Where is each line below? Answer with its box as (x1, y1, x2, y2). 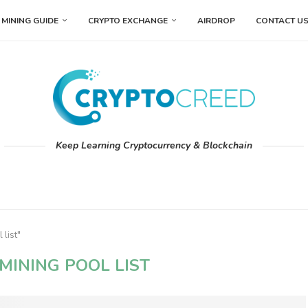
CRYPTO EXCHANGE (88, 15, 168, 26)
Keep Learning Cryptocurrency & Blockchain (56, 139, 252, 153)
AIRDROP (197, 15, 235, 26)
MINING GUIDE (1, 15, 58, 26)
